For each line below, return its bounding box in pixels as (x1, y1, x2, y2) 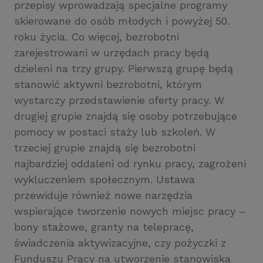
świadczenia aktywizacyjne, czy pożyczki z (14, 237, 226, 249)
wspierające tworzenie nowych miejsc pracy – (14, 205, 245, 217)
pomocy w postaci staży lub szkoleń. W (14, 126, 215, 138)
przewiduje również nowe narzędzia (14, 189, 193, 201)
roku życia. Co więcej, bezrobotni (14, 31, 179, 43)
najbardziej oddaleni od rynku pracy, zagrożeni (14, 157, 246, 170)
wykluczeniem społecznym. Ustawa (14, 173, 195, 186)
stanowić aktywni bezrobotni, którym (14, 78, 202, 90)
